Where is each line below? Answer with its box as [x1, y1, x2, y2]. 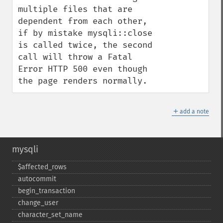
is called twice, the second [18, 40, 152, 50]
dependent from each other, [18, 16, 147, 26]
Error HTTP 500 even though [18, 64, 147, 74]
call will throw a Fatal [18, 52, 132, 62]
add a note [180, 108, 209, 115]
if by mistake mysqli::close [18, 28, 152, 38]
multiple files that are [18, 4, 132, 14]
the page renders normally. [18, 76, 147, 86]
